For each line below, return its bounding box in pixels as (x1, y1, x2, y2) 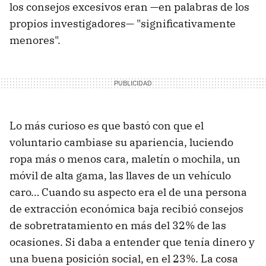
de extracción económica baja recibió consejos (9, 201, 243, 216)
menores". (9, 33, 61, 47)
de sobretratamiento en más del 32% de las (9, 218, 226, 232)
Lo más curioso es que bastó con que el (9, 118, 204, 132)
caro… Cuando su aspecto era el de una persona (9, 185, 247, 199)
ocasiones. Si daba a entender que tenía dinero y (9, 235, 255, 249)
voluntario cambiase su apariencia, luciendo (9, 135, 233, 149)
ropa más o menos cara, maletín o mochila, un (9, 151, 240, 166)
